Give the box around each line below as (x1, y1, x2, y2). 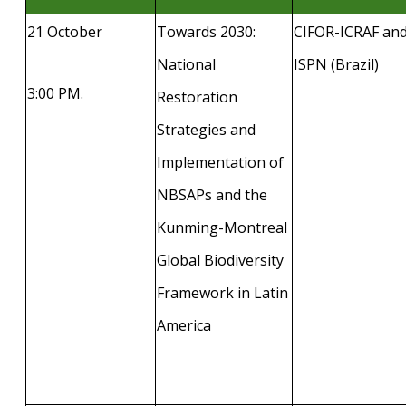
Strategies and (157, 119, 256, 140)
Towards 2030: (157, 21, 256, 42)
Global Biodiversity (157, 249, 284, 270)
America (157, 314, 211, 335)
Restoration (157, 86, 237, 107)
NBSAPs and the (157, 184, 267, 205)
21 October (27, 21, 102, 42)
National (157, 53, 216, 74)
